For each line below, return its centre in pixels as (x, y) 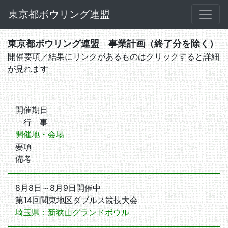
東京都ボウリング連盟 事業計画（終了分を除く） (113, 44)
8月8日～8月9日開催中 (58, 188)
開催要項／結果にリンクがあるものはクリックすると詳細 (113, 56)
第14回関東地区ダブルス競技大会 (77, 200)
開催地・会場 (40, 134)
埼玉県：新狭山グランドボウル (72, 212)
